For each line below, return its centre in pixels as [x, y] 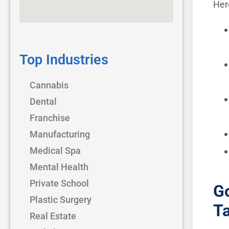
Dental [43, 101]
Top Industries [64, 60]
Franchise [50, 118]
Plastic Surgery [61, 199]
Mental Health [59, 167]
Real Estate [53, 216]
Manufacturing [60, 134]
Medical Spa [55, 150]
